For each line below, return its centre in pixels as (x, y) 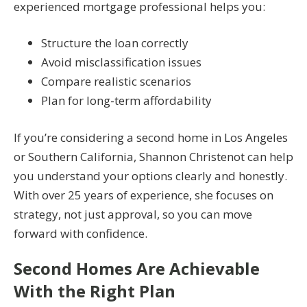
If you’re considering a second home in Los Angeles (151, 137)
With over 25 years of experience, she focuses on (144, 195)
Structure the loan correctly (115, 43)
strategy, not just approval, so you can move (133, 214)
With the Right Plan (95, 291)
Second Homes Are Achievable (137, 268)
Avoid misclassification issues (121, 62)
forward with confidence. (81, 233)
